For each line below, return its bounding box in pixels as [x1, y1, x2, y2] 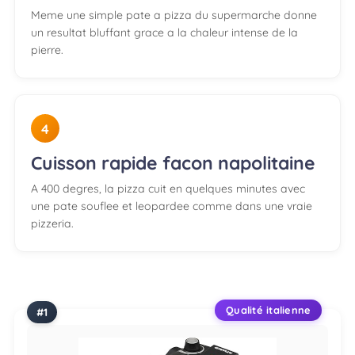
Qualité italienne [226, 303, 311, 317]
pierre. [31, 43, 63, 58]
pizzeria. [31, 216, 74, 231]
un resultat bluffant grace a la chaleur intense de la [31, 25, 298, 40]
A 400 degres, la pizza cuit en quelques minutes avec [31, 181, 305, 197]
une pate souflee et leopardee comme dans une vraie [31, 199, 312, 214]
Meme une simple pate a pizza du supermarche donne [31, 8, 317, 23]
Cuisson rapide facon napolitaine [31, 151, 315, 175]
